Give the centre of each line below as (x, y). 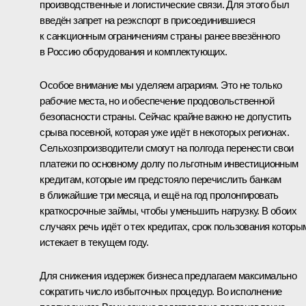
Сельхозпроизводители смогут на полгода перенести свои (167, 148)
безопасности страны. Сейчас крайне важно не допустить (166, 116)
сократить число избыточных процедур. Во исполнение (161, 291)
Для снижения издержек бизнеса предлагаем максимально (168, 275)
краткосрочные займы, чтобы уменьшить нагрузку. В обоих (168, 210)
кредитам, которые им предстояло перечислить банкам (161, 179)
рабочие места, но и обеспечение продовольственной (157, 100)
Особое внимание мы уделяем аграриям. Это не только (161, 85)
